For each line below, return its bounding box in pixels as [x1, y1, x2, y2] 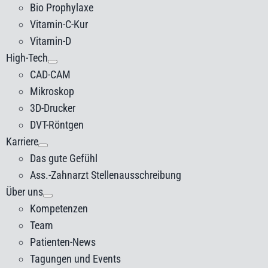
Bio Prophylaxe [30, 1, 94, 14]
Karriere [6, 135, 39, 148]
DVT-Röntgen [30, 118, 84, 131]
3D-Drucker [30, 102, 76, 114]
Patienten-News [30, 236, 96, 248]
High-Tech [6, 51, 48, 64]
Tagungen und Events [30, 252, 121, 265]
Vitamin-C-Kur [30, 18, 89, 31]
